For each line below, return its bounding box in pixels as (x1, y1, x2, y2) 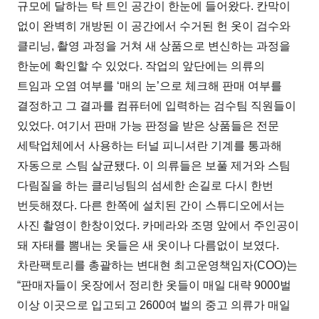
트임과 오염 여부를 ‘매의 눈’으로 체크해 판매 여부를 (17, 79, 283, 92)
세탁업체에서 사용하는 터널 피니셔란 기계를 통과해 (17, 139, 283, 152)
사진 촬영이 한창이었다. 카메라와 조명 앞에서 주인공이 (17, 219, 300, 231)
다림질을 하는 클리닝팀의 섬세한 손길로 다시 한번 (17, 179, 274, 192)
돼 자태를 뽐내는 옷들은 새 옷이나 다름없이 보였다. (17, 239, 280, 251)
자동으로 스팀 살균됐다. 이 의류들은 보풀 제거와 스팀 (17, 159, 291, 172)
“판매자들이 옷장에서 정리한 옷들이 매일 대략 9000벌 (17, 278, 292, 291)
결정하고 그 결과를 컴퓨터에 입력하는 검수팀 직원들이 (17, 99, 297, 112)
